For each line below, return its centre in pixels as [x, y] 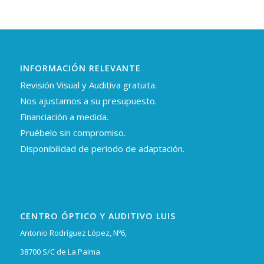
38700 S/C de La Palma [60, 251]
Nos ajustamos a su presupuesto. [88, 101]
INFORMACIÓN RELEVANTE [80, 68]
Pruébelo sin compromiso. [72, 133]
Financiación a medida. [64, 117]
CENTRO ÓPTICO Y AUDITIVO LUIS [98, 216]
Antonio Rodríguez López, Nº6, [73, 232]
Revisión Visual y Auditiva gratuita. [88, 85]
